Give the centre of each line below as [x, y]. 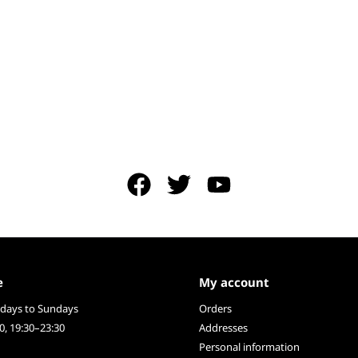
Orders [215, 309]
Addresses [223, 328]
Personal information [249, 347]
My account [234, 282]
